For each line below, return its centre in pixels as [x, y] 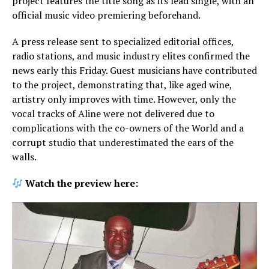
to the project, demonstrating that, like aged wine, [122, 85]
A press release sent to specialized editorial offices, [123, 41]
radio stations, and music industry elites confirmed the [131, 56]
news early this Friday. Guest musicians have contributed [134, 70]
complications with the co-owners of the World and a [128, 128]
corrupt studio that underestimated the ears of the [123, 142]
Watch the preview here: [82, 183]
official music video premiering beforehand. [106, 15]
